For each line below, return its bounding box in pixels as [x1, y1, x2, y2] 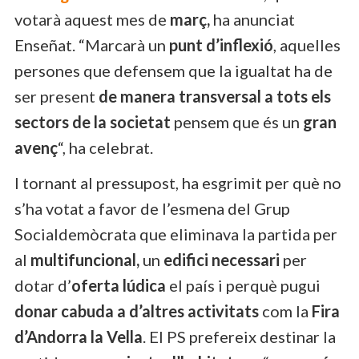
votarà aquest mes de [14, 9, 170, 29]
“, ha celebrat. [58, 137, 153, 157]
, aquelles [273, 34, 341, 54]
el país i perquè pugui [166, 275, 321, 295]
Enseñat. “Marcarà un [14, 34, 169, 54]
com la [259, 301, 312, 321]
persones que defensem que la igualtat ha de [14, 60, 333, 80]
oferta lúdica [71, 275, 166, 295]
